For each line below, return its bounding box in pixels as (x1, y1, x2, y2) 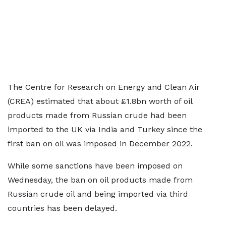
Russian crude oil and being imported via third (8, 189, 188, 199)
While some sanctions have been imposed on (8, 161, 183, 171)
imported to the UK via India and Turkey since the (8, 125, 202, 134)
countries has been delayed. (8, 203, 117, 213)
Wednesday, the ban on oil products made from (8, 175, 193, 185)
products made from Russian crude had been (8, 110, 187, 120)
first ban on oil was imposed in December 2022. (8, 139, 193, 148)
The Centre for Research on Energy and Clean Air (8, 82, 200, 92)
